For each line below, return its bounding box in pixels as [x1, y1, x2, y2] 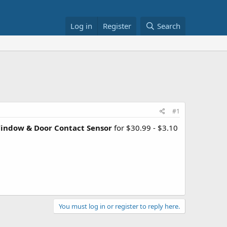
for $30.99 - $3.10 [112, 123, 178, 133]
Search [157, 21, 180, 31]
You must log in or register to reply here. [59, 201, 180, 211]
